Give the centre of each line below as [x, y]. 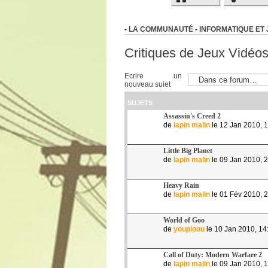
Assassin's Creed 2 [192, 116]
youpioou [189, 229]
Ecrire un [153, 76]
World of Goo [184, 220]
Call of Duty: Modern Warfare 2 [213, 255]
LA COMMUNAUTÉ [161, 29]
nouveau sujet [147, 84]
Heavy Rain [181, 185]
